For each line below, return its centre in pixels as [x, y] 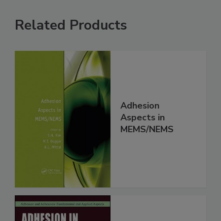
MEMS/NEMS [147, 129]
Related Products [71, 25]
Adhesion [140, 105]
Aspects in [143, 117]
